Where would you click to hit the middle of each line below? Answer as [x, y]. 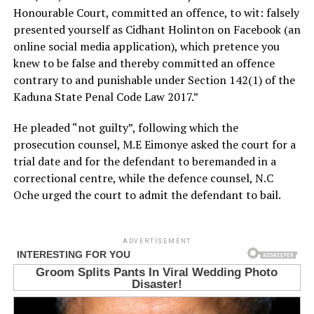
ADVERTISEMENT [157, 241]
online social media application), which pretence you [146, 46]
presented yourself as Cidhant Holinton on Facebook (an [157, 29]
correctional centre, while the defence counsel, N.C [143, 178]
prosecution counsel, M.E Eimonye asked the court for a [154, 144]
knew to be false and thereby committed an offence [144, 63]
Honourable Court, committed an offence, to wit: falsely [156, 12]
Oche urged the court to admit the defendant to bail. [147, 194]
